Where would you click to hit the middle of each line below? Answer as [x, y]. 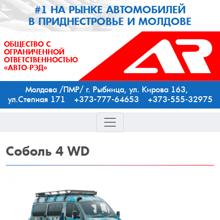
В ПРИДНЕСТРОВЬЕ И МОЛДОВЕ [110, 22]
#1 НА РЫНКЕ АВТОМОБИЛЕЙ [110, 10]
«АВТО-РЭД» [26, 68]
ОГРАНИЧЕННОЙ [34, 52]
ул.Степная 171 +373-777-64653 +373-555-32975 [110, 99]
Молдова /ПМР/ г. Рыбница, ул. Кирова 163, [110, 89]
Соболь [31, 151]
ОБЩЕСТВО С [27, 44]
